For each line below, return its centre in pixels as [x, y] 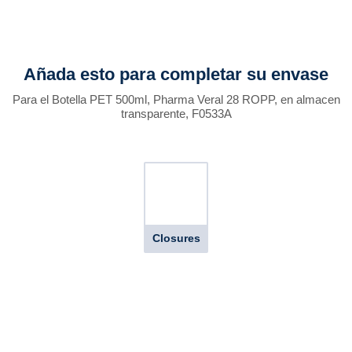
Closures [176, 238]
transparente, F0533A [176, 114]
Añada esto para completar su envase [176, 74]
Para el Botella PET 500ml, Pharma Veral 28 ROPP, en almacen [176, 99]
